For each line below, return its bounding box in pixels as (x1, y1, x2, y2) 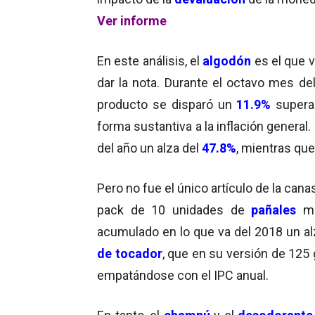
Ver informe (97, 13, 167, 28)
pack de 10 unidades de (97, 202, 252, 217)
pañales (251, 202, 303, 217)
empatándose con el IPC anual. (97, 267, 269, 283)
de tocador (97, 245, 162, 261)
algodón (202, 53, 252, 68)
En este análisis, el (97, 53, 203, 68)
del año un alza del (97, 140, 202, 155)
